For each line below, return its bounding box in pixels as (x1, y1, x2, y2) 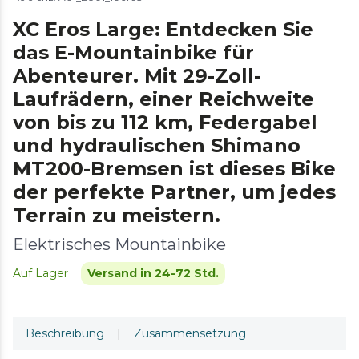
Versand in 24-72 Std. (87, 265, 219, 280)
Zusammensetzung (134, 325, 246, 341)
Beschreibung (26, 325, 104, 341)
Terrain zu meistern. (13, 203, 220, 227)
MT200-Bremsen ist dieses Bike (13, 156, 336, 180)
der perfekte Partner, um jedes (13, 179, 336, 204)
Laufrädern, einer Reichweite (13, 87, 314, 111)
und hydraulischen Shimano (13, 133, 301, 157)
